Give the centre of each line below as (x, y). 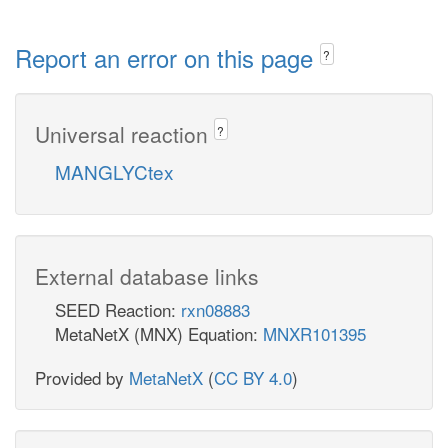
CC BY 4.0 (253, 377)
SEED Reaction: (118, 309)
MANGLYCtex (114, 171)
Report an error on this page (167, 57)
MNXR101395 (314, 333)
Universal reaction (124, 133)
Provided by (82, 377)
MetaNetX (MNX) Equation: (159, 333)
